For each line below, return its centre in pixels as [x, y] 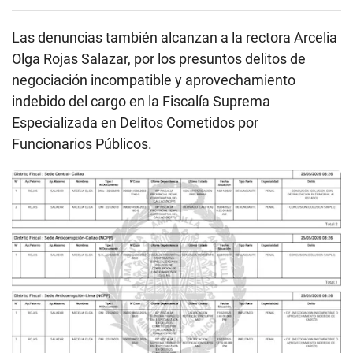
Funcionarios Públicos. [82, 143]
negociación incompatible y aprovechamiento [154, 80]
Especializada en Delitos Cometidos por [135, 122]
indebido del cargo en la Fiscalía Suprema [141, 101]
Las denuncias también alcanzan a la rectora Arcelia [175, 37]
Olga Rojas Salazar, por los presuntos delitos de [159, 58]
